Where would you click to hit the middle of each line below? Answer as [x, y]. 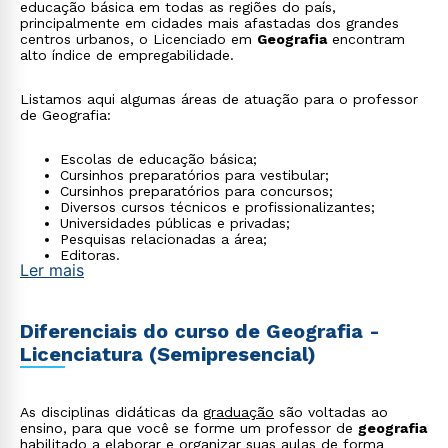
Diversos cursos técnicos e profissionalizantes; [217, 207]
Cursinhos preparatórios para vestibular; [194, 175]
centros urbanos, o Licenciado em [138, 39]
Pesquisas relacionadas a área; [163, 239]
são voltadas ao [331, 412]
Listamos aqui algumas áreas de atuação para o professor [219, 99]
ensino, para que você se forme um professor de [189, 428]
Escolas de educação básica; [158, 159]
